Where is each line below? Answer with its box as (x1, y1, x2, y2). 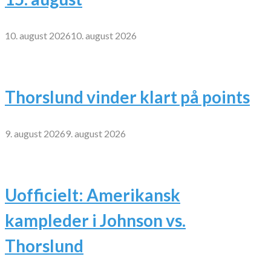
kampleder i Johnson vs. (5, 209, 186, 230)
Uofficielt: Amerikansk (5, 184, 180, 205)
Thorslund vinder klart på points (5, 86, 250, 107)
